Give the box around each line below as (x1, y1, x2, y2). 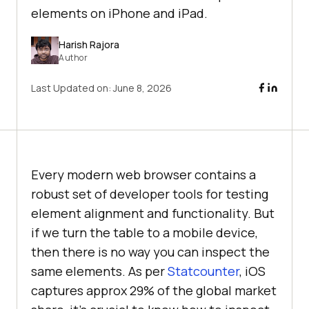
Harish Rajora (59, 37, 119, 51)
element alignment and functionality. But (31, 205, 275, 222)
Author (59, 51, 88, 63)
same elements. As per (31, 263, 168, 280)
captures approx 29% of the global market (31, 282, 277, 299)
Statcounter (168, 263, 239, 280)
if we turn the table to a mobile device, (31, 224, 258, 241)
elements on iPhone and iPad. (31, 5, 208, 22)
